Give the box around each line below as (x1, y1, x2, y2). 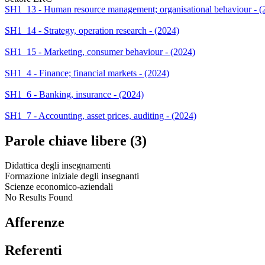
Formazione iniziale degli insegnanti (5, 171, 139, 182)
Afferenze (5, 215, 64, 231)
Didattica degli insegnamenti (5, 160, 111, 171)
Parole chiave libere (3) (5, 132, 147, 148)
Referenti (5, 243, 62, 258)
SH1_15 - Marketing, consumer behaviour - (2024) (5, 46, 195, 57)
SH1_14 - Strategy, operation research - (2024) (5, 25, 179, 35)
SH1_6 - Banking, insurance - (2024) (5, 89, 144, 99)
